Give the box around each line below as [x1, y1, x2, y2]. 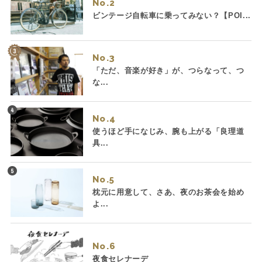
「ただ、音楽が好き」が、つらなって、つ [92, 66, 244, 75]
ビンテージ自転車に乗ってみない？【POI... [92, 11, 251, 20]
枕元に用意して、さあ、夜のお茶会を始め [92, 188, 244, 197]
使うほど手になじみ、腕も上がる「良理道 [92, 127, 244, 136]
